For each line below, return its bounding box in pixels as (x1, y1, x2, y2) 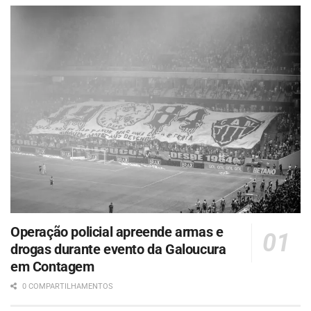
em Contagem (10, 258, 94, 276)
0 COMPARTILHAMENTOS (20, 282, 113, 292)
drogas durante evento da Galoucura (10, 241, 226, 258)
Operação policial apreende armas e (10, 224, 224, 241)
